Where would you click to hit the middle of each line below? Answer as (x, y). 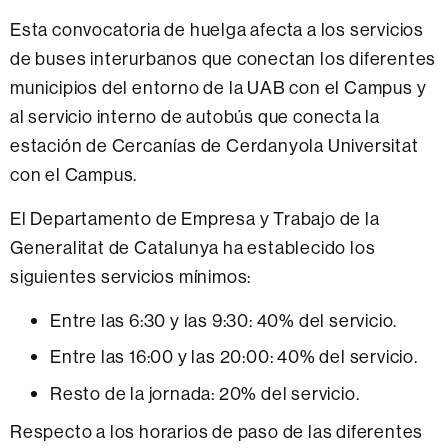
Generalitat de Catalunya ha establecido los (193, 247)
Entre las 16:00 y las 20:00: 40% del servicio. (234, 356)
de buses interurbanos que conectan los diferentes (223, 58)
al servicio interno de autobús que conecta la (195, 116)
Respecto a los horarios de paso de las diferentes (217, 431)
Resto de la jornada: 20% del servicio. (205, 393)
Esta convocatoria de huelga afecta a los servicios (217, 29)
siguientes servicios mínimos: (131, 276)
